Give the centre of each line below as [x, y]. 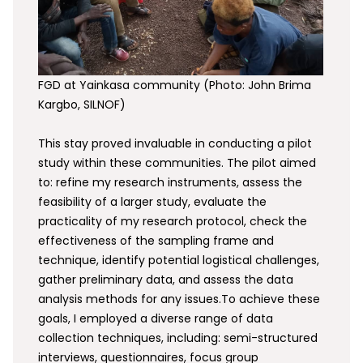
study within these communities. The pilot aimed [177, 162]
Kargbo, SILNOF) [82, 104]
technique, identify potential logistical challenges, [179, 260]
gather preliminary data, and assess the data [166, 279]
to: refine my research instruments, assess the [171, 182]
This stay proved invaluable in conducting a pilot [175, 143]
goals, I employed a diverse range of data [156, 318]
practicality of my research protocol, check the [173, 221]
